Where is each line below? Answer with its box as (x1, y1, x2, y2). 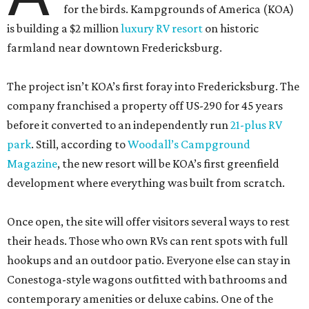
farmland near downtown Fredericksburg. (7, 41, 222, 55)
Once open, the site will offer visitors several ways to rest (7, 215, 290, 229)
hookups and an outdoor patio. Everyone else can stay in (7, 253, 290, 268)
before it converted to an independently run (7, 118, 230, 132)
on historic (203, 21, 259, 36)
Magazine (7, 157, 57, 171)
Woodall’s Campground (128, 137, 250, 152)
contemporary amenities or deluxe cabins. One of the (7, 292, 273, 306)
